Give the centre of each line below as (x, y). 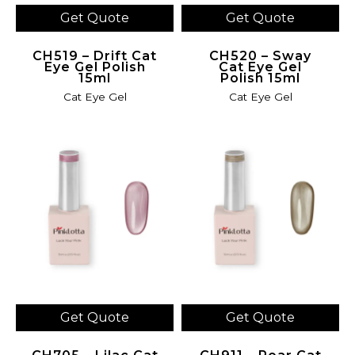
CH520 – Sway (260, 56)
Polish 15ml (260, 78)
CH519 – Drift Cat (95, 56)
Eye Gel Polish (95, 67)
